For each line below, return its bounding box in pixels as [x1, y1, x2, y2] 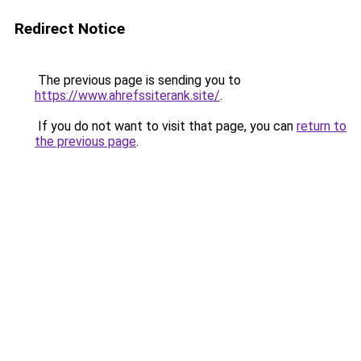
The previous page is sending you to [35, 73, 241, 88]
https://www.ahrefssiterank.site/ [35, 88, 220, 103]
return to [297, 118, 346, 134]
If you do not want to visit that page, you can [35, 118, 297, 134]
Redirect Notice [15, 19, 125, 38]
